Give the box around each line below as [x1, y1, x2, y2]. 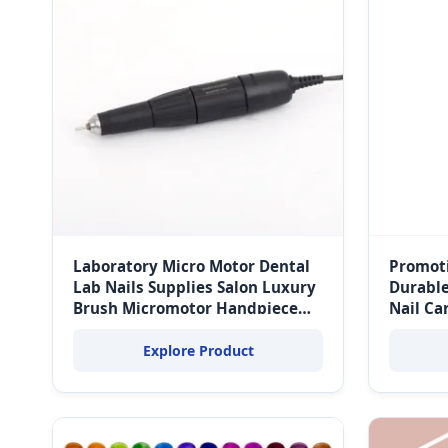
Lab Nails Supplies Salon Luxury [73, 277, 316, 297]
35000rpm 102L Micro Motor [73, 319, 287, 339]
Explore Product [142, 341, 254, 360]
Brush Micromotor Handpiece [73, 298, 298, 318]
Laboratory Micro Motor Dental [73, 256, 310, 276]
